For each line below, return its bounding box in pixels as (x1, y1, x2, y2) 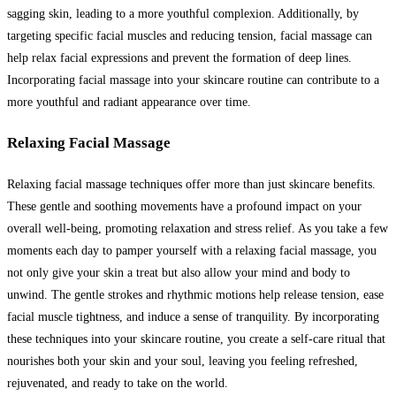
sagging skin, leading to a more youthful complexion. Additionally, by (7, 6, 359, 20)
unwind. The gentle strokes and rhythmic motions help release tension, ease (7, 288, 384, 301)
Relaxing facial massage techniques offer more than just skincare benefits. (7, 178, 376, 191)
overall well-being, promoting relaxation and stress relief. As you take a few (7, 222, 388, 235)
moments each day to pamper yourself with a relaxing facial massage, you (7, 244, 377, 257)
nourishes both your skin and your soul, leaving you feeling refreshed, (7, 354, 358, 368)
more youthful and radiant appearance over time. (7, 95, 251, 109)
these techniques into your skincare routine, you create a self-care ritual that (7, 332, 385, 346)
